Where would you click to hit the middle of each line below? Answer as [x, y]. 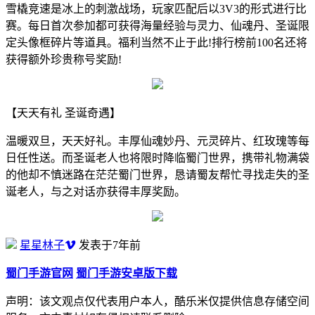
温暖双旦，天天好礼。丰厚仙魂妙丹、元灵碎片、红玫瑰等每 [157, 141]
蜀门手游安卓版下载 [127, 273]
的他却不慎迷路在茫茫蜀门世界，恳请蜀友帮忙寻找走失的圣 [157, 174]
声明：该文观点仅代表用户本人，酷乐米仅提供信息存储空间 [157, 301]
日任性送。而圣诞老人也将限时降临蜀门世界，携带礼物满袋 [157, 157]
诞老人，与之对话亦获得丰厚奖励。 [96, 191]
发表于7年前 [108, 245]
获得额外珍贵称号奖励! [64, 59]
